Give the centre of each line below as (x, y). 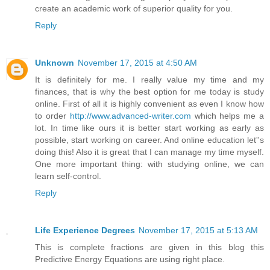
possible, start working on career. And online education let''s (149, 140)
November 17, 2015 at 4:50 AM (137, 62)
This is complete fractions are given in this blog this (149, 247)
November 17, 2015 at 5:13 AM (198, 230)
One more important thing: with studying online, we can (149, 164)
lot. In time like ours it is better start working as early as (149, 127)
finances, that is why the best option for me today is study (149, 91)
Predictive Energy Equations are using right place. (130, 259)
